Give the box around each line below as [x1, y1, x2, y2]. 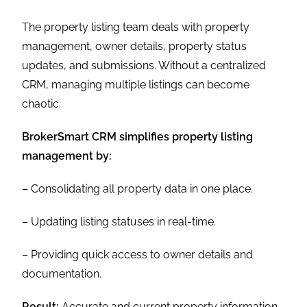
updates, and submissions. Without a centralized [22, 58, 267, 72]
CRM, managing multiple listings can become [22, 77, 250, 91]
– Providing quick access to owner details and [22, 247, 254, 261]
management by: [22, 149, 112, 162]
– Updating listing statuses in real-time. [22, 214, 217, 228]
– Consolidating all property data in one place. [22, 182, 254, 195]
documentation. [22, 267, 102, 280]
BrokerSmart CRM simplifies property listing [22, 130, 254, 143]
